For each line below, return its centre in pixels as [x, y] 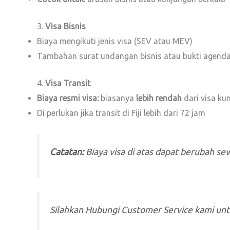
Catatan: [67, 152]
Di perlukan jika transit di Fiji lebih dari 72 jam [121, 113]
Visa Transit [68, 83]
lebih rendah [159, 98]
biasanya [117, 98]
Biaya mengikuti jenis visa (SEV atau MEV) [115, 41]
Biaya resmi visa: [68, 98]
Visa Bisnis [65, 26]
